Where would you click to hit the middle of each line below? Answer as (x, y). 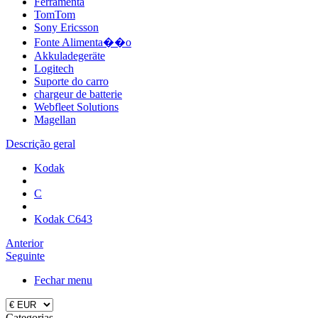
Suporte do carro (71, 81)
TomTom (55, 15)
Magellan (55, 120)
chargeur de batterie (78, 94)
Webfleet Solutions (76, 107)
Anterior (24, 243)
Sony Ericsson (66, 27)
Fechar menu (63, 280)
